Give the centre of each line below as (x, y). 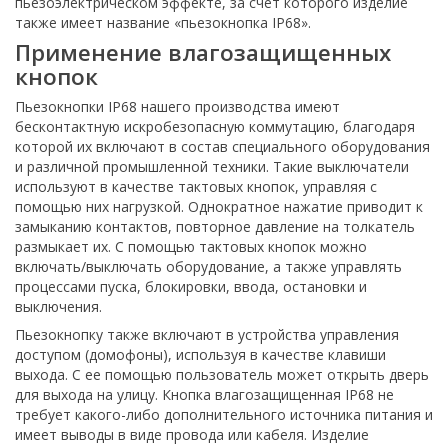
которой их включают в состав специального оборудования (222, 146)
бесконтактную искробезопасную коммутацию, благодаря (215, 126)
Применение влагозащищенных (203, 52)
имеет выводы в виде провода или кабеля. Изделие (192, 434)
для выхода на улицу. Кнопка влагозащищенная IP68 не (204, 394)
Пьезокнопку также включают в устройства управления (207, 334)
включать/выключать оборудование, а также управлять (208, 266)
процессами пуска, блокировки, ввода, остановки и (191, 286)
